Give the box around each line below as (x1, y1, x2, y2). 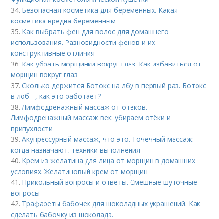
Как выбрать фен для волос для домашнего (22, 27, 169, 37)
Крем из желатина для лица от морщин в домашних (22, 156, 196, 166)
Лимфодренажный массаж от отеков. (22, 102, 148, 112)
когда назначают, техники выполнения (11, 145, 141, 155)
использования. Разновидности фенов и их (11, 38, 155, 47)
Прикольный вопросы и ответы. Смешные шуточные (22, 177, 197, 187)
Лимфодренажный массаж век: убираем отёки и (11, 113, 171, 123)
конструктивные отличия (11, 48, 95, 58)
